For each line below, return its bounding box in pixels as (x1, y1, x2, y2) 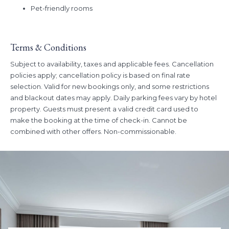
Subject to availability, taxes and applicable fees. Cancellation (10, 60, 214, 68)
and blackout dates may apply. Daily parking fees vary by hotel (10, 94, 217, 102)
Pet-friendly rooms (31, 4, 93, 13)
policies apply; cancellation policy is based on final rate (10, 71, 190, 80)
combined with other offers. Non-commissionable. (10, 127, 176, 136)
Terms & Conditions (10, 41, 86, 54)
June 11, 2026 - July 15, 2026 (46, 11, 132, 19)
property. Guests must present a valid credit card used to (10, 105, 198, 113)
